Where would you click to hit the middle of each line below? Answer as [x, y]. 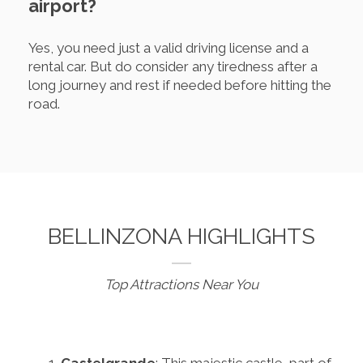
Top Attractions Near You [181, 284]
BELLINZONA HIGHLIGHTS [181, 236]
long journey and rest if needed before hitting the [180, 85]
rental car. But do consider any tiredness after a [173, 66]
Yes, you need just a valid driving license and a [169, 47]
